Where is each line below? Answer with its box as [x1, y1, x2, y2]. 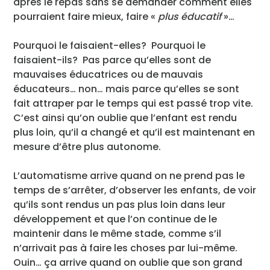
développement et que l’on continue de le [13, 212, 218, 226]
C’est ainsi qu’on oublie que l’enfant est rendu [13, 110, 237, 125]
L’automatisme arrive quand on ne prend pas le [13, 168, 245, 183]
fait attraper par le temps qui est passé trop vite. [13, 96, 254, 110]
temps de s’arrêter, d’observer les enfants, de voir [13, 183, 257, 197]
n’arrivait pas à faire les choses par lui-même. [13, 240, 238, 255]
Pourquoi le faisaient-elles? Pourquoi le [13, 38, 206, 52]
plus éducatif [158, 9, 222, 24]
